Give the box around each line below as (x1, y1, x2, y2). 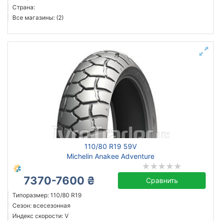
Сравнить (146, 176, 178, 184)
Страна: (12, 3, 35, 11)
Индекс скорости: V (12, 212, 69, 220)
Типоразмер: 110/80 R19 (12, 191, 81, 199)
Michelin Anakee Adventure (67, 152, 154, 160)
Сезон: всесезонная (12, 202, 71, 209)
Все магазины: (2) (12, 14, 64, 21)
